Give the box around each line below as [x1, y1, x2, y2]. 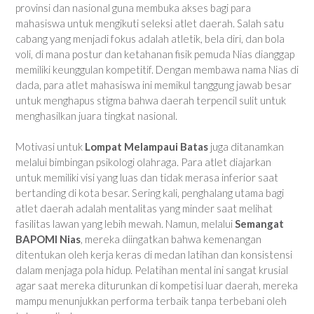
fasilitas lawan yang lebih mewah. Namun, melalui [15, 217, 235, 230]
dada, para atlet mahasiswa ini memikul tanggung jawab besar [15, 78, 292, 91]
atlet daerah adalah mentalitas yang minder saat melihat [15, 202, 273, 214]
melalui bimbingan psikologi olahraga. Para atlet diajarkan [15, 156, 271, 168]
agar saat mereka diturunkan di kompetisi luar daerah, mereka [15, 279, 298, 292]
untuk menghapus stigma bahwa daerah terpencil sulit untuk [15, 93, 286, 107]
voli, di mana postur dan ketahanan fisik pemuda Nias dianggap [15, 47, 294, 60]
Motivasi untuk [15, 140, 85, 153]
